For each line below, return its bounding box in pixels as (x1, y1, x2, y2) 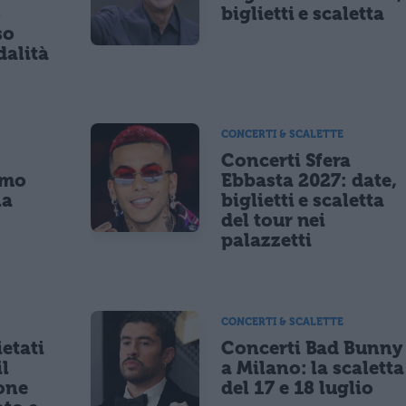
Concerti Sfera (221, 150, 352, 172)
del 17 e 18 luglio (221, 376, 374, 399)
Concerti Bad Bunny (221, 336, 403, 359)
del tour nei (221, 209, 326, 232)
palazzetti (221, 229, 312, 252)
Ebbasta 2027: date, (221, 169, 398, 192)
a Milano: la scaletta (221, 356, 404, 379)
